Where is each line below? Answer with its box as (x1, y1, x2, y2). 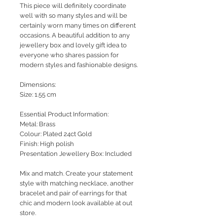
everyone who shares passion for (20, 51, 119, 59)
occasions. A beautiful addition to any (20, 32, 130, 39)
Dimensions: (20, 81, 56, 89)
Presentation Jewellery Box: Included (20, 150, 132, 158)
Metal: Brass (20, 120, 55, 128)
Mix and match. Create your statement (20, 170, 133, 178)
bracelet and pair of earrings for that (20, 189, 127, 197)
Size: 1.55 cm (20, 91, 56, 99)
